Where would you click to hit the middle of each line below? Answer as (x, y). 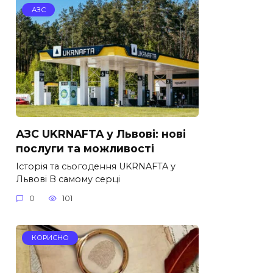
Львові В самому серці (68, 179)
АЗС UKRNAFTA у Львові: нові (101, 133)
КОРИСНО (50, 238)
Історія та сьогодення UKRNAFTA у (96, 166)
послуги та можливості (85, 148)
